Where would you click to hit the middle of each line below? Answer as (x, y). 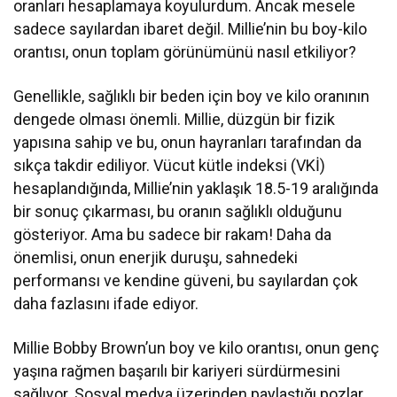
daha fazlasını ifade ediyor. (106, 304)
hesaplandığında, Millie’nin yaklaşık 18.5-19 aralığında (196, 189)
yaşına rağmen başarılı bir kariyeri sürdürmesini (177, 371)
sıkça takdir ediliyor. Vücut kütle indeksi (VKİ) (170, 166)
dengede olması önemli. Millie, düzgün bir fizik (175, 120)
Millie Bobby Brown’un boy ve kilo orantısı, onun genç (197, 348)
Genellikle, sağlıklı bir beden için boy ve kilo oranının (192, 97)
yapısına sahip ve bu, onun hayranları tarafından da (188, 143)
